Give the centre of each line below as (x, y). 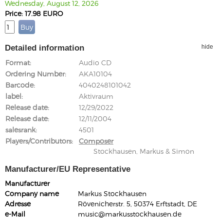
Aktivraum (96, 96)
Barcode (19, 85)
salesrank (20, 130)
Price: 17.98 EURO (34, 13)
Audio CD (95, 63)
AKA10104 (95, 74)
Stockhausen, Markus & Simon (144, 151)
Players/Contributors (38, 141)
